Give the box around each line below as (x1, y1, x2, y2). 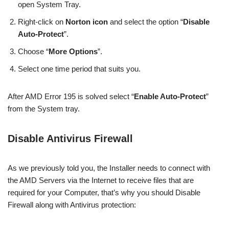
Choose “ (18, 47, 49, 56)
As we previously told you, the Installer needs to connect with (8, 164, 210, 173)
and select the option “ (108, 17, 183, 27)
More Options (49, 47, 98, 56)
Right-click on (18, 17, 65, 27)
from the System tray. (8, 104, 80, 113)
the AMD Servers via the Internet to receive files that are (8, 176, 194, 185)
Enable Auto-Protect (134, 92, 206, 101)
